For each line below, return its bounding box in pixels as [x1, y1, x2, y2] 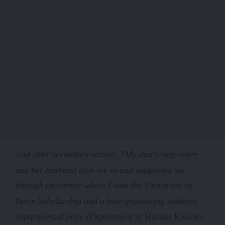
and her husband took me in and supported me [15, 164, 185, 175]
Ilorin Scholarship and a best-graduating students [15, 195, 197, 206]
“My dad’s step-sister [120, 149, 198, 159]
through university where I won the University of [15, 180, 192, 190]
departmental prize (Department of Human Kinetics [15, 211, 203, 221]
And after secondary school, [15, 149, 120, 159]
